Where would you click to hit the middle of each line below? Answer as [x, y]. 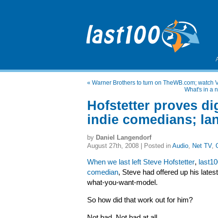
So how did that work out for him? [140, 200]
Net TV [202, 146]
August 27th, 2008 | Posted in [130, 146]
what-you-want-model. [122, 182]
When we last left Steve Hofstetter [141, 162]
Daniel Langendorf [124, 137]
